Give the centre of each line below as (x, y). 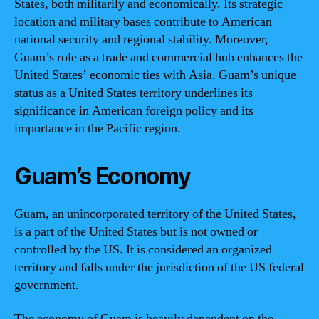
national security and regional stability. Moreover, (141, 39)
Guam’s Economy (103, 176)
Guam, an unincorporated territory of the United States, (155, 214)
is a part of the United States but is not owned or (136, 231)
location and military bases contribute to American (143, 21)
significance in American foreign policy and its (134, 110)
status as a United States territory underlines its (134, 93)
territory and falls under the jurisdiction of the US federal (159, 267)
